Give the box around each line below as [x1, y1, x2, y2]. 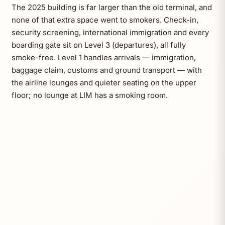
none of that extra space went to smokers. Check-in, [11, 15, 198, 25]
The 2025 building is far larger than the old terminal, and [11, 3, 212, 13]
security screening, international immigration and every [11, 28, 209, 38]
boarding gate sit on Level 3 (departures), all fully [11, 40, 186, 50]
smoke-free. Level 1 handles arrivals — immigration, [11, 53, 196, 63]
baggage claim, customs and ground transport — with [11, 65, 202, 75]
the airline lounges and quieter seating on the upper [11, 78, 196, 88]
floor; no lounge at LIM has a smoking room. [11, 90, 168, 100]
